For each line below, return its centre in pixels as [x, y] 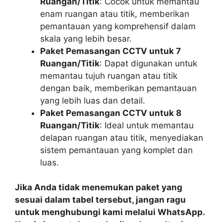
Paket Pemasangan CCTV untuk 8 [111, 113]
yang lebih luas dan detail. [93, 100]
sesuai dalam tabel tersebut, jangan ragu [100, 200]
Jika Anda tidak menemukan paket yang [99, 188]
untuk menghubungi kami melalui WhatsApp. [110, 212]
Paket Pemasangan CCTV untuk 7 [111, 51]
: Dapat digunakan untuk [148, 63]
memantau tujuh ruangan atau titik [109, 76]
